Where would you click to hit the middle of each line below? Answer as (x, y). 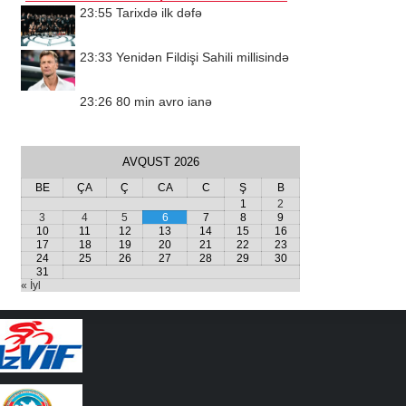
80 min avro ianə (164, 101)
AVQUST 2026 (160, 162)
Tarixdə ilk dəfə (159, 13)
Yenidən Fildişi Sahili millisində (203, 57)
